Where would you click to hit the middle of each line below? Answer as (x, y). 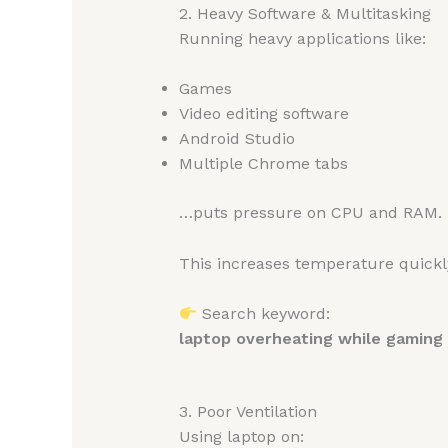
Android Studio (236, 139)
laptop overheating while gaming (310, 339)
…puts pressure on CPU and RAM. (310, 213)
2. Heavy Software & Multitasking (304, 13)
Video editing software (263, 114)
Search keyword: (263, 314)
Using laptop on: (241, 436)
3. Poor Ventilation (247, 411)
